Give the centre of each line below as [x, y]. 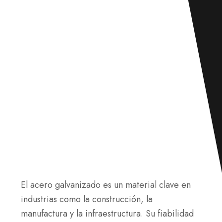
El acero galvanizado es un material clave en [106, 185]
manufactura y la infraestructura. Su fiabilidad [108, 214]
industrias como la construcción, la [87, 199]
